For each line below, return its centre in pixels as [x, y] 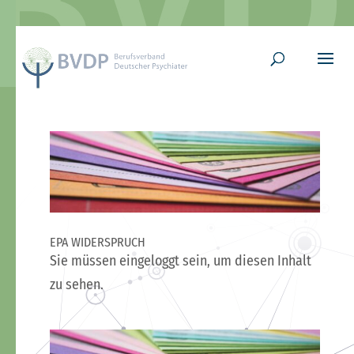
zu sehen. [76, 284]
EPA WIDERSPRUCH [97, 242]
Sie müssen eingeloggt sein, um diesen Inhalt [180, 260]
